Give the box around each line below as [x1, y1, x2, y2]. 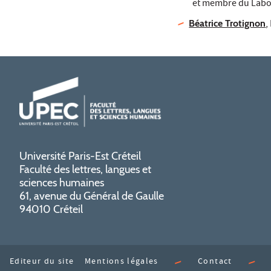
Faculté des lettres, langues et [19, 163, 151, 177]
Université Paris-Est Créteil [19, 149, 141, 163]
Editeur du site [10, 255, 74, 269]
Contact [198, 255, 232, 269]
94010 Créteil [19, 203, 83, 217]
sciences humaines [19, 176, 104, 190]
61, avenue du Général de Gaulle [19, 189, 164, 203]
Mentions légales [85, 255, 158, 269]
